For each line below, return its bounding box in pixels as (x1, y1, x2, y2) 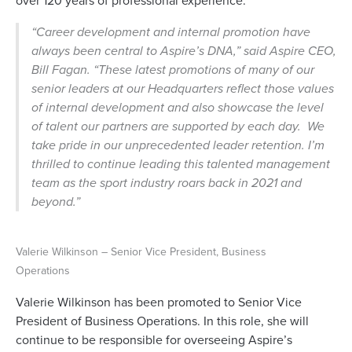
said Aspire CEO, (240, 42, 336, 59)
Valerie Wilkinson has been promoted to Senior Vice (16, 294, 302, 310)
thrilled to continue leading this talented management (31, 156, 330, 172)
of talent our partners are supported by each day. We (31, 118, 324, 134)
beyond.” (31, 193, 80, 210)
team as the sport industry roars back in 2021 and (31, 174, 302, 191)
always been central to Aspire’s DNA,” (31, 42, 240, 59)
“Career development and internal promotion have (31, 24, 310, 40)
